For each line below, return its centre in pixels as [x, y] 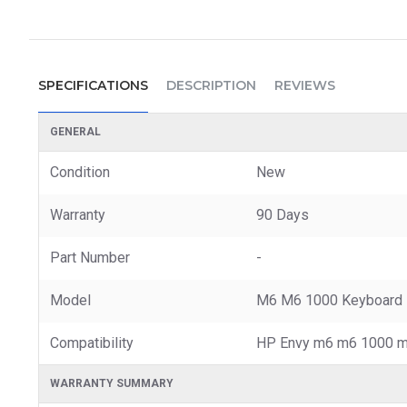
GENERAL [75, 131]
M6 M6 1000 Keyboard [329, 300]
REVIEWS [305, 85]
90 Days [283, 214]
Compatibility [92, 342]
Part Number [90, 257]
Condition [80, 172]
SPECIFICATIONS [93, 85]
